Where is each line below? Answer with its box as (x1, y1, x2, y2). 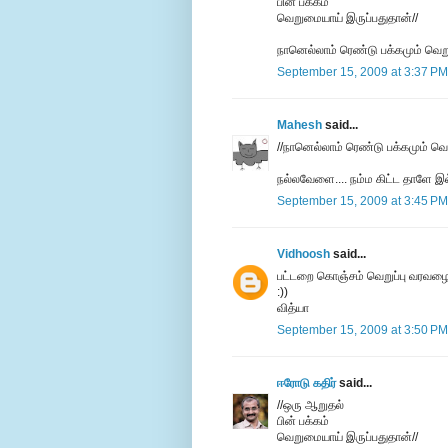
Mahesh (277, 118, 322, 133)
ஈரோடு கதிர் (277, 376, 336, 391)
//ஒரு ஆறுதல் (277, 398, 344, 413)
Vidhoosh (277, 247, 330, 262)
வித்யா (277, 301, 309, 316)
